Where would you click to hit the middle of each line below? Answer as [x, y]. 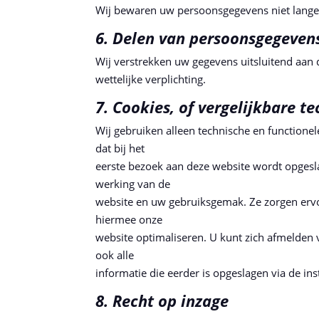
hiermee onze [129, 219]
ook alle [115, 255]
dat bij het [120, 148]
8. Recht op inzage [162, 300]
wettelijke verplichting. [151, 79]
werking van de [133, 183]
